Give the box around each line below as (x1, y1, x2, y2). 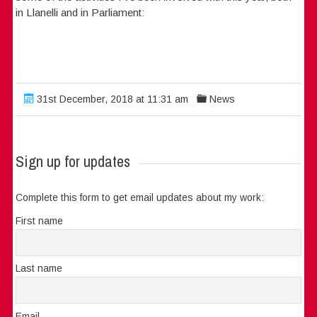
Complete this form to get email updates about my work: (16, 192, 265, 204)
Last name (16, 263, 63, 275)
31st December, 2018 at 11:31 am (34, 93, 189, 105)
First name (16, 215, 64, 227)
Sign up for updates (16, 151, 131, 173)
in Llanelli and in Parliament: (16, 6, 145, 19)
